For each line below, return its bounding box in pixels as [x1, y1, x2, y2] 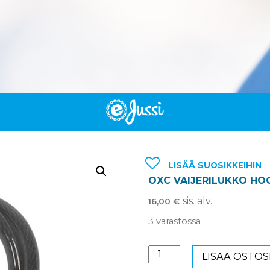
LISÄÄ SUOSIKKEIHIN [168, 160, 262, 170]
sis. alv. [183, 195, 213, 207]
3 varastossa [148, 216, 201, 227]
